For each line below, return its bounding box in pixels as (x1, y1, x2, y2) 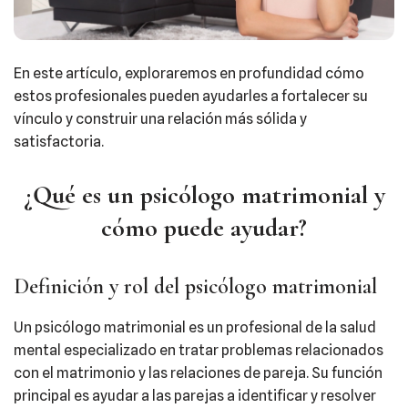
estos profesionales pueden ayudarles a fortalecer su (14, 87, 368, 105)
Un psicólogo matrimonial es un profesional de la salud (14, 319, 376, 336)
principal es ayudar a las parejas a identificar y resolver (14, 387, 376, 404)
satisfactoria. (14, 133, 104, 150)
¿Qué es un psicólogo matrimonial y (23, 179, 385, 210)
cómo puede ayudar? (101, 212, 307, 243)
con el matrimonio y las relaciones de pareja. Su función (14, 364, 382, 382)
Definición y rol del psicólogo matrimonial (14, 273, 377, 300)
